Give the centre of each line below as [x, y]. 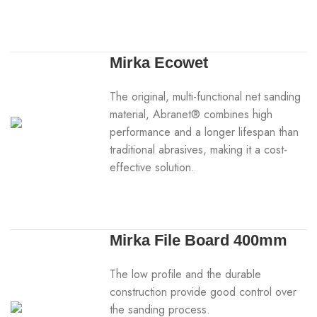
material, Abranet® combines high [191, 114]
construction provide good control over [203, 292]
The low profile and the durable [186, 274]
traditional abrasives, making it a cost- [199, 150]
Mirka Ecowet [159, 63]
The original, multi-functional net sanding [206, 97]
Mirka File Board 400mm [199, 240]
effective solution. [152, 167]
